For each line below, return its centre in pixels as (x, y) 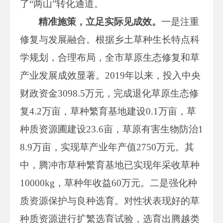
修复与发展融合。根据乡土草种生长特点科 (110, 39)
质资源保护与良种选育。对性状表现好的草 (110, 201)
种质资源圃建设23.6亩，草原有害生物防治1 (111, 129)
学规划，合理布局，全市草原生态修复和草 (110, 57)
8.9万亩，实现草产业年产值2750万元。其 (107, 147)
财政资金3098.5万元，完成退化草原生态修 (109, 93)
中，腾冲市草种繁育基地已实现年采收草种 (110, 165)
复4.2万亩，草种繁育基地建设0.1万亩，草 (108, 111)
